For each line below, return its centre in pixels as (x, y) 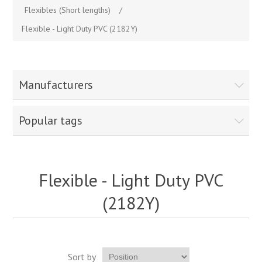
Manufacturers (56, 85)
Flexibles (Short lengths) (68, 10)
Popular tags (51, 120)
